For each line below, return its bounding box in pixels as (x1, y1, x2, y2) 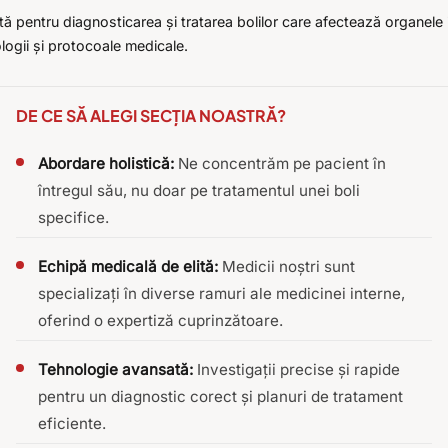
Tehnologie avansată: (38, 360, 193, 380)
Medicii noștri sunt (218, 257, 355, 277)
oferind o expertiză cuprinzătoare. (38, 311, 283, 331)
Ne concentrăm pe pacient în (174, 154, 386, 174)
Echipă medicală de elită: (38, 257, 218, 277)
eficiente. (38, 414, 106, 434)
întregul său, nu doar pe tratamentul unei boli (38, 181, 360, 201)
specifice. (38, 208, 109, 228)
